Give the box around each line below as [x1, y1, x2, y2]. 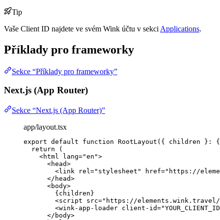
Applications [160, 24, 199, 33]
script [59, 197, 82, 205]
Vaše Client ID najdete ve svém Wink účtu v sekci [4, 24, 160, 33]
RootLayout [118, 138, 157, 146]
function [82, 138, 114, 146]
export [24, 138, 47, 146]
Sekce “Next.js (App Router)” [12, 106, 105, 115]
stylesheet [98, 167, 137, 175]
